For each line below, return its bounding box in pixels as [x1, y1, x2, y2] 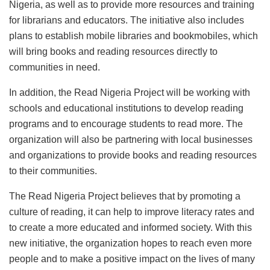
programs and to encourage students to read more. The [9, 118, 243, 129]
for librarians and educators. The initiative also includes [9, 14, 244, 25]
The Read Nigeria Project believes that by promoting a [9, 190, 240, 201]
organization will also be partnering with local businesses [9, 134, 253, 145]
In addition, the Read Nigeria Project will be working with [9, 87, 250, 98]
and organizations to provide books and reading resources [9, 149, 257, 160]
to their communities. [9, 165, 97, 176]
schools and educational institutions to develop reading [9, 102, 243, 113]
